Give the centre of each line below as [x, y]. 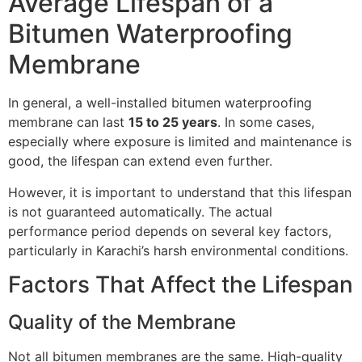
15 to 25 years [173, 122]
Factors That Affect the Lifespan [181, 285]
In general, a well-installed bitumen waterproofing [160, 103]
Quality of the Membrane [122, 322]
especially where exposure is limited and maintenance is [180, 142]
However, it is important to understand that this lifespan [180, 192]
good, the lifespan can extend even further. [140, 161]
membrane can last [68, 122]
